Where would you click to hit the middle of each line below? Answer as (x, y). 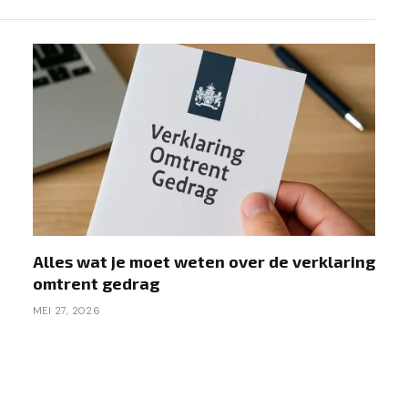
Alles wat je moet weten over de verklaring (204, 262)
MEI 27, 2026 (67, 311)
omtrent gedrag (96, 284)
